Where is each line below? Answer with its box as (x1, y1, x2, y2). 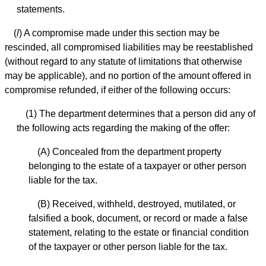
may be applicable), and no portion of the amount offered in (5, 71, 251, 81)
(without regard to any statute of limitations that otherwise (5, 56, 242, 67)
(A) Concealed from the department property (37, 147, 221, 157)
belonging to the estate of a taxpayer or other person (28, 161, 246, 172)
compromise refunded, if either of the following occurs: (5, 85, 230, 96)
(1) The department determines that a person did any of (26, 109, 255, 119)
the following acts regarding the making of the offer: (17, 123, 230, 134)
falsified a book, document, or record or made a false (28, 213, 248, 224)
